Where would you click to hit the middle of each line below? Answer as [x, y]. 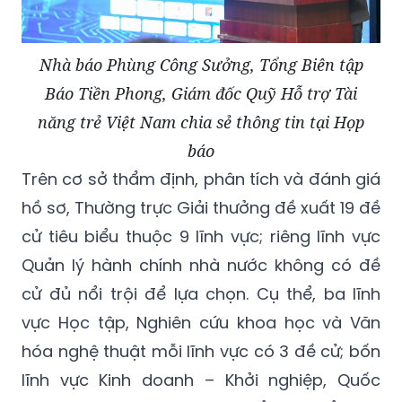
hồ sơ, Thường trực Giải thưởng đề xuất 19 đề [201, 208]
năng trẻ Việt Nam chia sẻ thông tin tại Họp [201, 122]
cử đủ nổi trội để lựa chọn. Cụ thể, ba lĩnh [201, 294]
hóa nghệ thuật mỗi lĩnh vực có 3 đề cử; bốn [201, 352]
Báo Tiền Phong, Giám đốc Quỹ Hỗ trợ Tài [201, 94]
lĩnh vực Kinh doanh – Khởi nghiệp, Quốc [201, 380]
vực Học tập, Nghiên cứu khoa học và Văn [201, 323]
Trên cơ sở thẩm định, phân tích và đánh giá [201, 179]
